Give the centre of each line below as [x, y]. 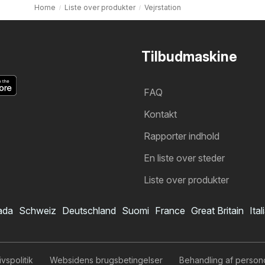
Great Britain [217, 211]
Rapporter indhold [182, 136]
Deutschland [89, 211]
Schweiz [38, 211]
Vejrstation [162, 7]
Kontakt [160, 114]
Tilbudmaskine [189, 57]
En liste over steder [184, 158]
